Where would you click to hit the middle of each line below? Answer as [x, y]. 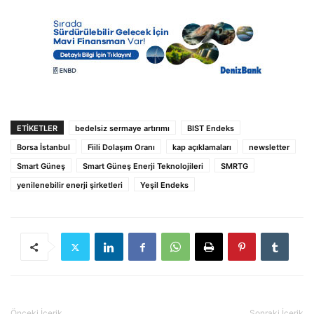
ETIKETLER [37, 129]
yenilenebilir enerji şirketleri [70, 185]
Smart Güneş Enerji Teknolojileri [143, 166]
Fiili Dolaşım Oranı [121, 148]
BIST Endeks [211, 129]
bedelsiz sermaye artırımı [122, 129]
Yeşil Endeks [164, 185]
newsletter [269, 148]
